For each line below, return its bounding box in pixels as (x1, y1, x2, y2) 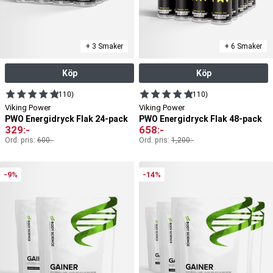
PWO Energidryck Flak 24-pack (5, 113, 128, 124)
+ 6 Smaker (224, 41, 262, 51)
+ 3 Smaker (85, 41, 123, 51)
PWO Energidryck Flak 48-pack (139, 113, 262, 124)
